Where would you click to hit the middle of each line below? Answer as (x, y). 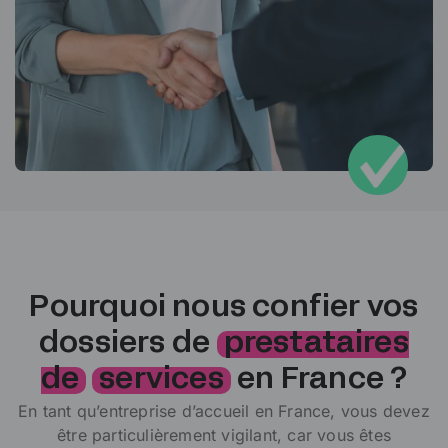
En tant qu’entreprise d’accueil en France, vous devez (224, 411)
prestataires (316, 345)
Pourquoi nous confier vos (224, 309)
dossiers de (128, 345)
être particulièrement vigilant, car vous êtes (223, 435)
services (161, 381)
